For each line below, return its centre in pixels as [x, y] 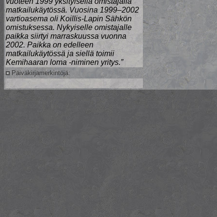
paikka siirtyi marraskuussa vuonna [66, 36]
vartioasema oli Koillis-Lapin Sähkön [69, 19]
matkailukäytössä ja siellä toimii [60, 54]
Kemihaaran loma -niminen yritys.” [64, 62]
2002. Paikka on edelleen [50, 45]
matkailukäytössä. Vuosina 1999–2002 [72, 10]
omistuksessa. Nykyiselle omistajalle [69, 27]
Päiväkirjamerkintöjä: [40, 73]
